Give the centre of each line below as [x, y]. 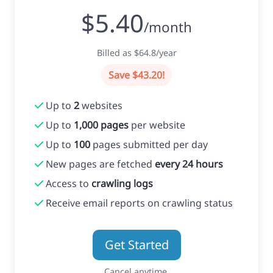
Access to [68, 183]
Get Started [136, 244]
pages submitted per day [149, 144]
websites [101, 105]
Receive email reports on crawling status [138, 203]
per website [157, 125]
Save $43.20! [136, 75]
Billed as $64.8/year [136, 52]
